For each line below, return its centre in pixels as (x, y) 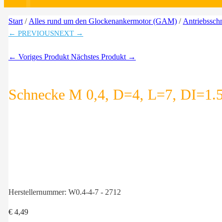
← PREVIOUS (31, 33)
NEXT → (69, 33)
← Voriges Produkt (40, 57)
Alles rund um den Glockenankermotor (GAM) (103, 21)
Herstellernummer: (38, 192)
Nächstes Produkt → (103, 57)
